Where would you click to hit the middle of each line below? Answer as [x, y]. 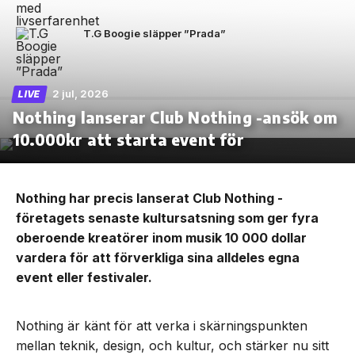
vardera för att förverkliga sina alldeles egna [158, 258]
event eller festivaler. [84, 278]
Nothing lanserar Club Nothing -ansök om [175, 117]
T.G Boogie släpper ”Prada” [155, 34]
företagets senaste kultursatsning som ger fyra [167, 218]
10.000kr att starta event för [128, 139]
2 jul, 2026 [80, 94]
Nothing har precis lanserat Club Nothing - [149, 198]
